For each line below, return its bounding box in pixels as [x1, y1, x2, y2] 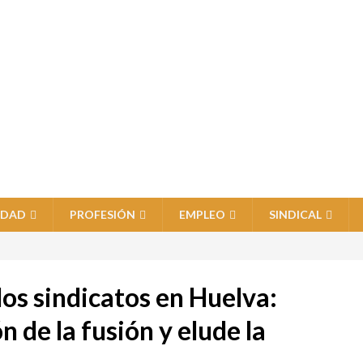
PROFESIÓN [70, 207, 135, 221]
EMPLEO [179, 207, 225, 221]
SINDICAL [269, 207, 322, 221]
